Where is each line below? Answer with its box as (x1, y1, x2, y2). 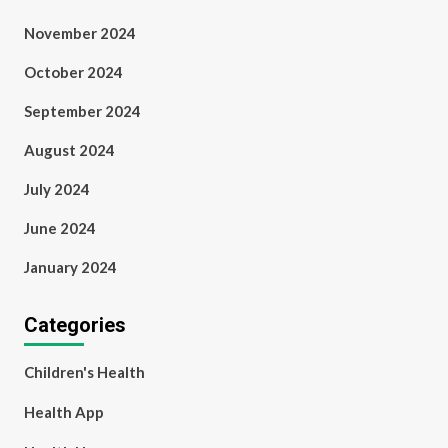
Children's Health (23, 363, 145, 381)
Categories (23, 313, 126, 337)
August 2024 (23, 141, 115, 159)
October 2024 (23, 63, 123, 81)
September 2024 (23, 102, 141, 120)
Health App (23, 403, 104, 421)
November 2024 (23, 24, 136, 42)
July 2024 (23, 180, 90, 198)
